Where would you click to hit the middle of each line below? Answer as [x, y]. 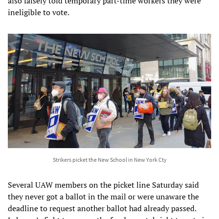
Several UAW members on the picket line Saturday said [103, 185]
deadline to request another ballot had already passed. [102, 208]
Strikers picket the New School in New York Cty [109, 159]
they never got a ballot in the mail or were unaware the [103, 196]
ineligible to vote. [39, 12]
